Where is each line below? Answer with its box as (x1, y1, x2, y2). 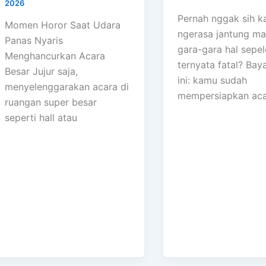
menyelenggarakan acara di (5, 81, 129, 93)
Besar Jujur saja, (5, 65, 78, 78)
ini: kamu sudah (177, 74, 247, 87)
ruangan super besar (5, 96, 97, 109)
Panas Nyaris (5, 34, 63, 47)
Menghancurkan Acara (5, 50, 105, 62)
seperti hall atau (5, 112, 77, 124)
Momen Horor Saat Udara (5, 19, 121, 31)
